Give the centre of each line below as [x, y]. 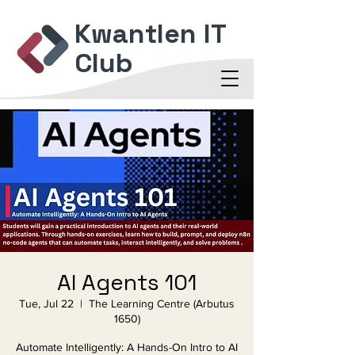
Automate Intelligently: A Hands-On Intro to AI [127, 347]
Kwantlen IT [150, 34]
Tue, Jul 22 [46, 303]
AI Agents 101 [127, 282]
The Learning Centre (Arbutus [162, 303]
